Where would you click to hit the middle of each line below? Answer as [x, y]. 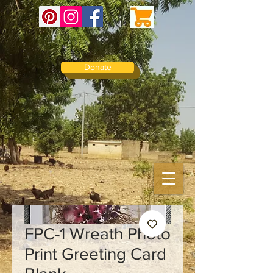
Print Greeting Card [95, 254]
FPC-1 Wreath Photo [97, 234]
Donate [97, 67]
